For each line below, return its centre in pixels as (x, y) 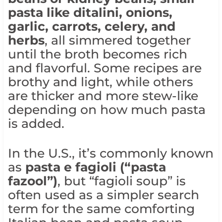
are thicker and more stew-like (103, 96)
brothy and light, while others (100, 82)
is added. (36, 124)
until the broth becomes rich (97, 54)
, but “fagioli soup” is (121, 181)
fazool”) (32, 181)
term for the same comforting (101, 209)
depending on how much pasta (107, 110)
